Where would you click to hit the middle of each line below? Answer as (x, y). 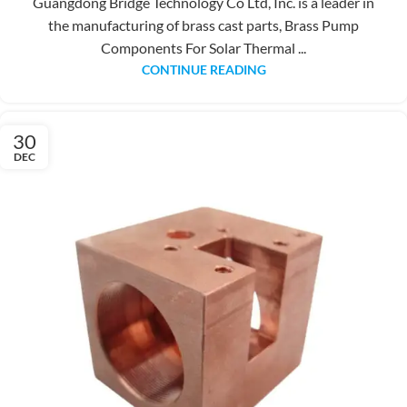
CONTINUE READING (203, 69)
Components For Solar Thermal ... (203, 47)
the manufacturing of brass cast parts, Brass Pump (203, 25)
